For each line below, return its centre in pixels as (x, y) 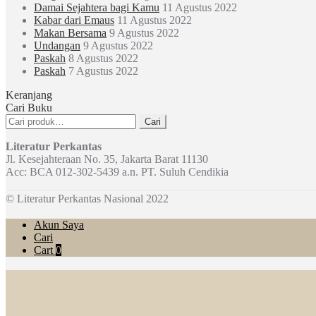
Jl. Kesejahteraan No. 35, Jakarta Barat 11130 (107, 159)
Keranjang (29, 95)
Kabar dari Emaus (74, 20)
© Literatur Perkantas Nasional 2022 (87, 198)
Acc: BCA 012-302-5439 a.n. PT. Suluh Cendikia (117, 171)
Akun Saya (59, 225)
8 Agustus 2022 (103, 58)
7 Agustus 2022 (103, 71)
